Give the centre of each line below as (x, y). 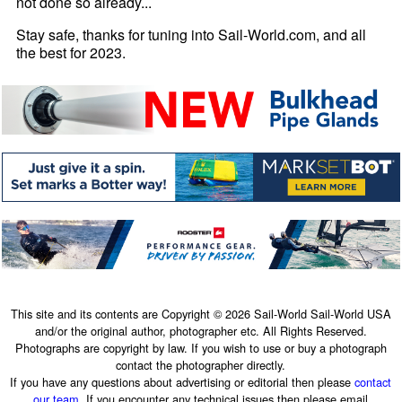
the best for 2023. (71, 53)
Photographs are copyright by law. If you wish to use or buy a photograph (201, 347)
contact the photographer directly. (201, 364)
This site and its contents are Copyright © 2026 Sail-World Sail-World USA (201, 313)
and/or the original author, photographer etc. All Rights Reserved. (201, 330)
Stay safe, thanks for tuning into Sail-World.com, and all (192, 35)
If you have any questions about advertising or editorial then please (183, 381)
